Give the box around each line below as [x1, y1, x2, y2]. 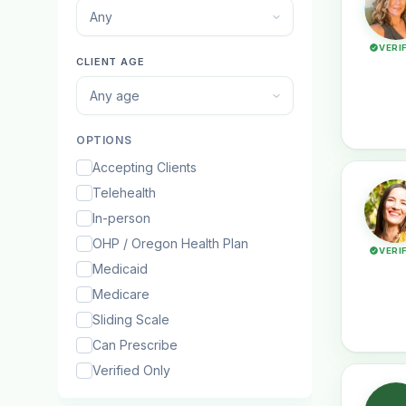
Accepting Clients [92, 159, 197, 175]
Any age [90, 88, 140, 103]
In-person [92, 210, 150, 226]
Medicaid [92, 261, 148, 276]
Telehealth [92, 185, 156, 200]
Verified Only [92, 362, 170, 378]
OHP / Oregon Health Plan [92, 236, 248, 251]
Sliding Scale [92, 312, 169, 327]
